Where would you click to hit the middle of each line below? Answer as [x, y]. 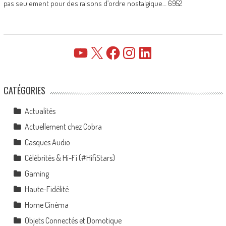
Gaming [37, 173]
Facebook [119, 52]
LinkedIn [149, 52]
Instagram [136, 52]
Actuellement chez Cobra [63, 126]
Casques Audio [47, 142]
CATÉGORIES [24, 90]
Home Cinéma [46, 205]
